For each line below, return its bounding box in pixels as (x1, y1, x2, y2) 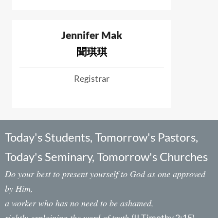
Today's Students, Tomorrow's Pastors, (5, 129, 198, 144)
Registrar (73, 73, 109, 84)
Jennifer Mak (61, 28, 122, 41)
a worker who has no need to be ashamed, (5, 197, 154, 209)
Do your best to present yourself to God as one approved (5, 167, 205, 180)
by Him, (5, 182, 33, 194)
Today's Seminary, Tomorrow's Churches (5, 149, 208, 163)
